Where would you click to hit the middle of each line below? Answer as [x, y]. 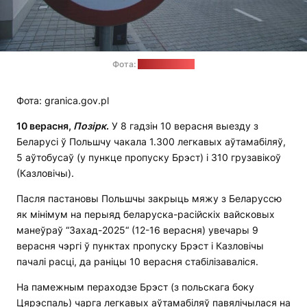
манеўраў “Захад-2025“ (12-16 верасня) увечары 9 [137, 230]
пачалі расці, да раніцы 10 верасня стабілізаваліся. [137, 262]
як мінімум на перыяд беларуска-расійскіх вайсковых [146, 214]
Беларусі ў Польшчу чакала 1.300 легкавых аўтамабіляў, [151, 142]
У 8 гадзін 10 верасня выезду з [184, 126]
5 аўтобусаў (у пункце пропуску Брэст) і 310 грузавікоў [149, 158]
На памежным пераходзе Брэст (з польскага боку [135, 287]
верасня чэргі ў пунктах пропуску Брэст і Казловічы [140, 246]
